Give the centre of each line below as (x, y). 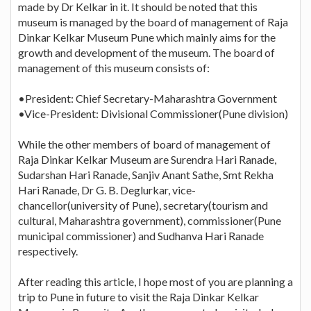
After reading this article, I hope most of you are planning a (155, 281)
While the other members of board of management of (144, 144)
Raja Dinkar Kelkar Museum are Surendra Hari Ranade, (147, 159)
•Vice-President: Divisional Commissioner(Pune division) (153, 113)
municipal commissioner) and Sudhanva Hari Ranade (141, 235)
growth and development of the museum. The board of (146, 52)
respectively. (48, 251)
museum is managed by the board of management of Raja (153, 22)
